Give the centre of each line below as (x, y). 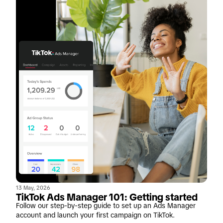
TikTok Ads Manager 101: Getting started (107, 197)
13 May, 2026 (33, 188)
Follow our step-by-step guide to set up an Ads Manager (106, 206)
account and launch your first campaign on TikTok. (95, 215)
